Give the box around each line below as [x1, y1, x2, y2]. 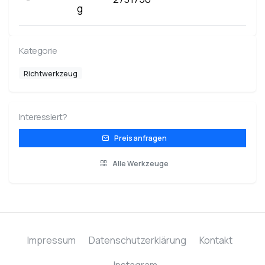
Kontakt [199, 234, 232, 247]
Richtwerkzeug [24, 67, 77, 79]
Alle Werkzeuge [111, 158, 169, 169]
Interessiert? [18, 110, 67, 123]
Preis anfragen [113, 132, 167, 143]
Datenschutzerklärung [88, 234, 186, 247]
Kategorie [18, 44, 57, 57]
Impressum [27, 234, 76, 247]
